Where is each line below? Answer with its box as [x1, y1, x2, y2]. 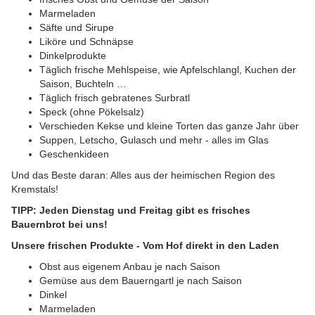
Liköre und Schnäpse [39, 35, 134, 47]
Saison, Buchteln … [39, 77, 127, 89]
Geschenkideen [39, 148, 109, 160]
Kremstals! [11, 183, 58, 195]
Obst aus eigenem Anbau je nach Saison [39, 260, 220, 272]
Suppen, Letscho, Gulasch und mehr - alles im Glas [39, 134, 269, 146]
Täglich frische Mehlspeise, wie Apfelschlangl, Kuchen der [39, 63, 296, 75]
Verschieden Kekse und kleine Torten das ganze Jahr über [39, 120, 299, 131]
